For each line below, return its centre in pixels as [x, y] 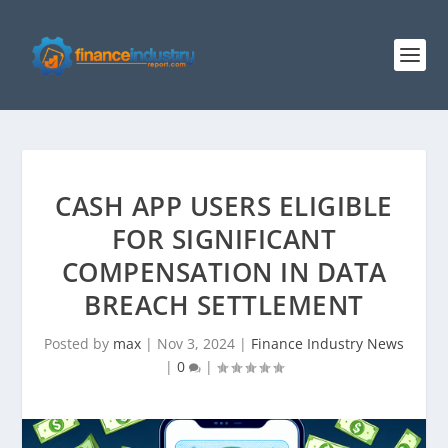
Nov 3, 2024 [196, 343]
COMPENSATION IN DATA [224, 272]
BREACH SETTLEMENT [224, 305]
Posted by [78, 343]
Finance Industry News [327, 343]
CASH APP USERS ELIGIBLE [224, 206]
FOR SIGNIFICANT [224, 239]
